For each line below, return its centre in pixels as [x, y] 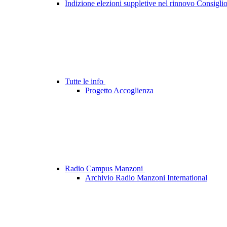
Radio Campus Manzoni [105, 169]
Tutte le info [85, 82]
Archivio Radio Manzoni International [146, 178]
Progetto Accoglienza [119, 91]
